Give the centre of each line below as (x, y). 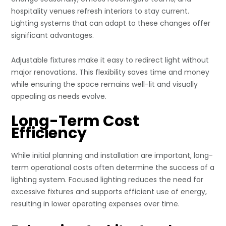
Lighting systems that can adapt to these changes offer (111, 23)
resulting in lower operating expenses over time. (96, 204)
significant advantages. (53, 36)
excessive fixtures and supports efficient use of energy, (109, 192)
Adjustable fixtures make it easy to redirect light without (110, 60)
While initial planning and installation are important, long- (112, 156)
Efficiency (49, 133)
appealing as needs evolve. (59, 97)
